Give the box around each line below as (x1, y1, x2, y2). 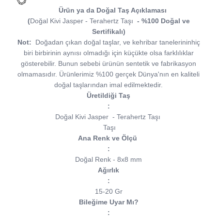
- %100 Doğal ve (137, 17, 190, 25)
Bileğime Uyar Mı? (78, 198, 139, 206)
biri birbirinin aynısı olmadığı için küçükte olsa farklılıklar (23, 49, 194, 57)
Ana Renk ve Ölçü (78, 134, 139, 142)
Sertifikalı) (92, 28, 125, 35)
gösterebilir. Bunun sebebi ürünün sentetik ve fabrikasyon (21, 60, 196, 67)
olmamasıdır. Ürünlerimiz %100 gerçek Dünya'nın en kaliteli (17, 70, 200, 78)
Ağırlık (98, 166, 119, 174)
